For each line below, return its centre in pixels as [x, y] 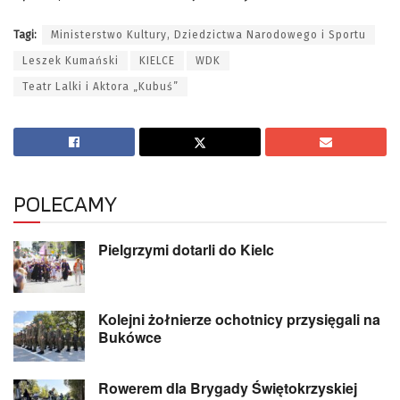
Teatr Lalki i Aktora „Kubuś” [100, 87]
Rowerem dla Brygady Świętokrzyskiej [228, 387]
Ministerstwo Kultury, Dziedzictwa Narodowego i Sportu [208, 35]
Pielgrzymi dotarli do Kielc [186, 250]
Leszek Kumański [71, 61]
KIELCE [157, 61]
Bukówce [130, 337]
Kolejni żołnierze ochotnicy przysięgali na [239, 319]
